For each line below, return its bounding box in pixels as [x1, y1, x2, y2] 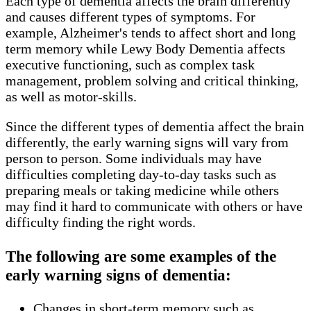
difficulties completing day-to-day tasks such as [6, 167, 276, 183]
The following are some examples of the [6, 246, 276, 265]
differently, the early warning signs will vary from [6, 135, 289, 151]
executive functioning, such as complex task [6, 57, 255, 73]
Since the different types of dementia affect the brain [6, 119, 304, 135]
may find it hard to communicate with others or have [6, 199, 303, 215]
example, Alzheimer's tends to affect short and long [6, 25, 296, 41]
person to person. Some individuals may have [6, 151, 262, 167]
